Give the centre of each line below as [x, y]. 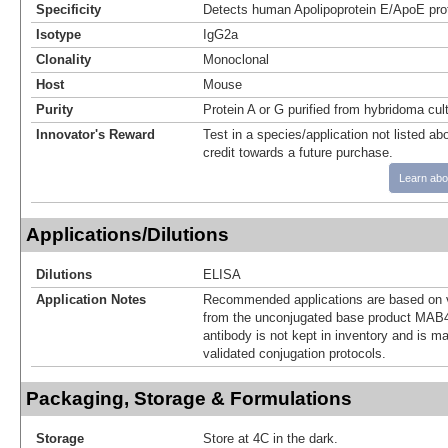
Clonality [63, 59]
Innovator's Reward [95, 134]
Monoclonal [236, 59]
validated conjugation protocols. [294, 353]
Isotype [58, 34]
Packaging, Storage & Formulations [189, 398]
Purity [54, 109]
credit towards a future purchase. [298, 152]
